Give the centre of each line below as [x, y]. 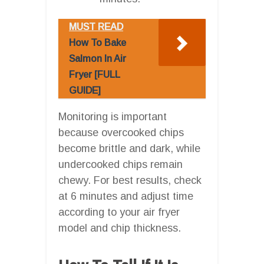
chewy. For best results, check [130, 180]
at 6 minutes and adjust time [126, 196]
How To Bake [98, 42]
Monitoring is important [113, 116]
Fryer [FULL [95, 74]
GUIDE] [85, 90]
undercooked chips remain [121, 164]
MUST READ [96, 27]
